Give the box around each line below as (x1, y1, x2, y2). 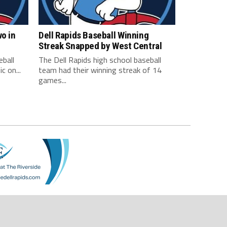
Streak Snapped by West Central (39, 40, 162, 52)
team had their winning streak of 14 (39, 63, 162, 76)
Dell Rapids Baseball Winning (39, 29, 149, 41)
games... (39, 73, 66, 86)
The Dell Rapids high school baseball (39, 53, 161, 66)
